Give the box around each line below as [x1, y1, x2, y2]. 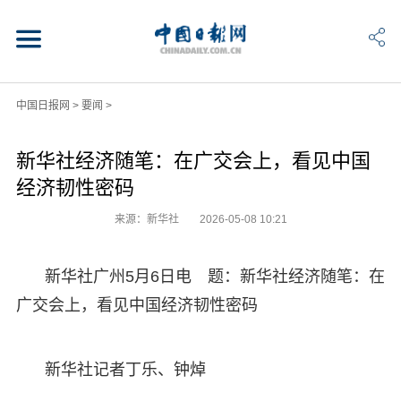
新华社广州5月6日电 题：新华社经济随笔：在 [44, 267, 385, 286]
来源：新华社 [114, 212, 182, 226]
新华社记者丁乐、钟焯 [44, 360, 206, 379]
